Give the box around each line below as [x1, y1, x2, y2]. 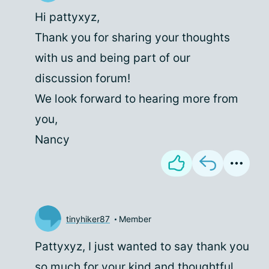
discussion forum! [35, 71, 130, 85]
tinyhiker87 [66, 213, 110, 224]
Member [119, 213, 151, 224]
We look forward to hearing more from [35, 92, 238, 106]
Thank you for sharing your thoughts [35, 31, 230, 44]
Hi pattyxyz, [35, 10, 100, 24]
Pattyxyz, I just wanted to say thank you [35, 240, 249, 253]
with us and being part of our [35, 51, 190, 65]
